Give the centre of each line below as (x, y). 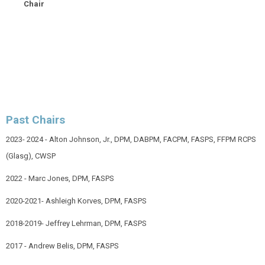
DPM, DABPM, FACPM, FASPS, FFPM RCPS (185, 140)
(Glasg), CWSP (31, 156)
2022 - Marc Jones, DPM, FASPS (60, 179)
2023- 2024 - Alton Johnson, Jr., (60, 140)
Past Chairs (35, 119)
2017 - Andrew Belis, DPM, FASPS (62, 246)
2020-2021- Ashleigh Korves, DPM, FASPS (76, 201)
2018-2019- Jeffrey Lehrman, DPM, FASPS (76, 224)
